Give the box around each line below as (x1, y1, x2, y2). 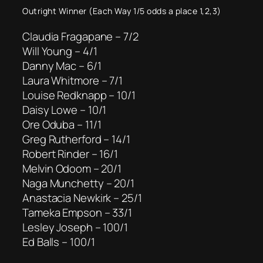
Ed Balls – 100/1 (22, 234, 95, 249)
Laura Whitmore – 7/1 (22, 72, 123, 88)
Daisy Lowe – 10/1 (22, 102, 107, 117)
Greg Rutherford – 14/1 (22, 131, 130, 147)
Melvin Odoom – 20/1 (22, 160, 122, 176)
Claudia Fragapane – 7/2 (22, 28, 139, 44)
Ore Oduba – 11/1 (22, 116, 102, 132)
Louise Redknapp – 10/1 (22, 87, 136, 103)
